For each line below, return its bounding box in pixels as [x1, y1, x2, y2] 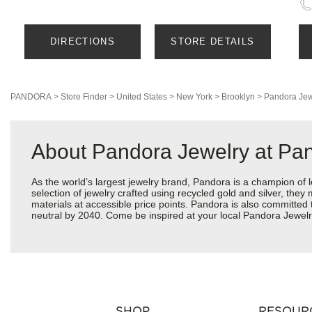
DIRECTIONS [49, 36, 115, 47]
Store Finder [61, 92, 107, 102]
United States [116, 92, 167, 102]
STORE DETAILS [171, 36, 255, 47]
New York [176, 92, 212, 102]
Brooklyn [221, 92, 255, 102]
